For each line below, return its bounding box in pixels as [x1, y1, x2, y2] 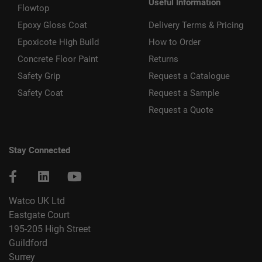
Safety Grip [18, 71, 60, 82]
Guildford [9, 237, 47, 249]
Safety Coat [18, 88, 63, 99]
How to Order [149, 37, 201, 48]
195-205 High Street [9, 223, 91, 235]
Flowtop [18, 3, 49, 14]
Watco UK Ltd [9, 195, 65, 207]
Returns [149, 54, 178, 65]
